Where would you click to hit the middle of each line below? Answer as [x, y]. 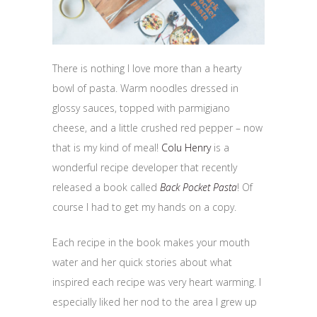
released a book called [106, 188]
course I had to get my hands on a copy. [144, 207]
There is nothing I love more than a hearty [147, 69]
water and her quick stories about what [142, 263]
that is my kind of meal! [107, 148]
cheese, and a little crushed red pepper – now [157, 128]
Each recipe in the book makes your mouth [151, 243]
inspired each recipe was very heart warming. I [157, 282]
